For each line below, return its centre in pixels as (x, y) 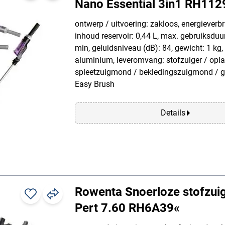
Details (173, 113)
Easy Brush (95, 84)
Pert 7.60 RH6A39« (127, 208)
